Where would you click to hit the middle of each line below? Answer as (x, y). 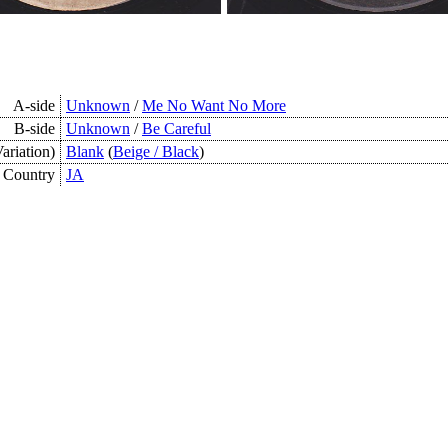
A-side (34, 105)
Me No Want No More (214, 105)
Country (29, 174)
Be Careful (176, 128)
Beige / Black (156, 151)
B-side (34, 128)
